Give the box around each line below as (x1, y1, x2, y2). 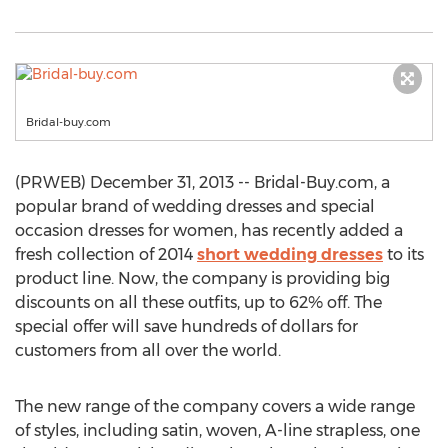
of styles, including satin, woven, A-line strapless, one (15, 421, 420, 440)
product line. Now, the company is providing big (15, 269, 390, 288)
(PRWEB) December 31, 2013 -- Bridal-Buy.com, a (15, 173, 390, 192)
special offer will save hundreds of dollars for (15, 317, 358, 336)
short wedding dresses (197, 245, 383, 264)
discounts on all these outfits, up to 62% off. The (15, 293, 382, 312)
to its (383, 245, 424, 264)
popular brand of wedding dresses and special (15, 197, 375, 216)
